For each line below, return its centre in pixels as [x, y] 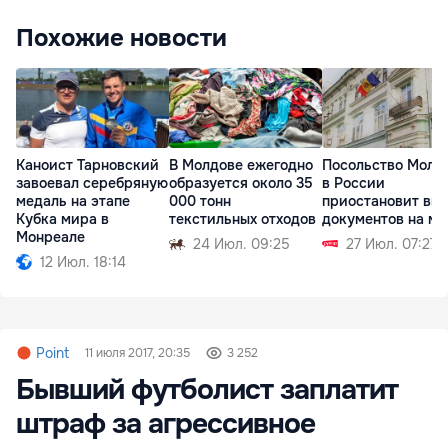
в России [353, 183]
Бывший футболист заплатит [207, 390]
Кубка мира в [62, 219]
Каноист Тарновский [87, 165]
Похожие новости [121, 38]
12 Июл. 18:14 [83, 262]
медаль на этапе [73, 201]
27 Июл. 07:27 [391, 244]
